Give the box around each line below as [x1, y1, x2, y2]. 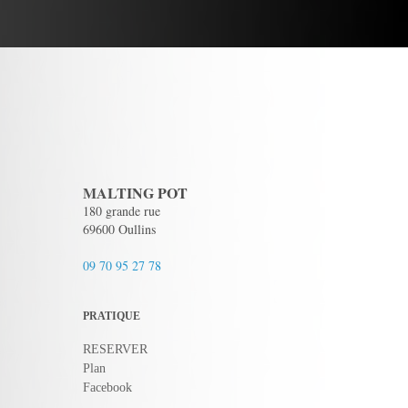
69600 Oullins [83, 220, 156, 238]
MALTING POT [83, 182, 188, 203]
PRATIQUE [83, 310, 140, 322]
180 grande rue [83, 202, 160, 219]
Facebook [83, 381, 132, 394]
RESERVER [83, 342, 148, 356]
